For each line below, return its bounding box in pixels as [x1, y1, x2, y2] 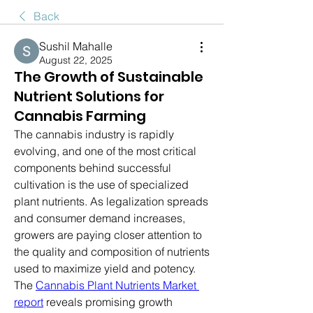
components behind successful [14, 160, 171, 175]
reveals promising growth [43, 294, 173, 309]
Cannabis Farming [14, 105, 146, 126]
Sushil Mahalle [39, 38, 112, 53]
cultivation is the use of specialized [14, 177, 189, 191]
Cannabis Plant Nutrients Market [36, 277, 196, 292]
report [14, 294, 43, 309]
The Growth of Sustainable [14, 66, 203, 87]
